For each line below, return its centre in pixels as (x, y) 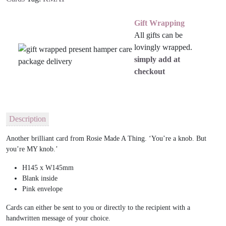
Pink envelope (42, 189)
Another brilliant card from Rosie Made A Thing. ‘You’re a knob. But (106, 138)
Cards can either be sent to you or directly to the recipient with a (98, 207)
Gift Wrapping (159, 23)
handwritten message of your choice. (58, 218)
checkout (149, 72)
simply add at (157, 60)
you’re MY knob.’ (32, 149)
